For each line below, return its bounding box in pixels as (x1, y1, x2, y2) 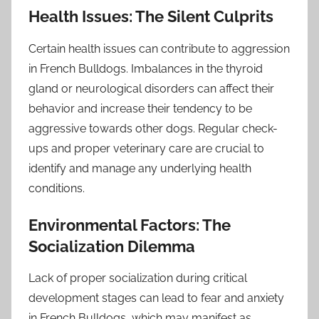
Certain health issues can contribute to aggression (28, 41, 290, 56)
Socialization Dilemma (28, 236, 195, 256)
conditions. (28, 181, 85, 195)
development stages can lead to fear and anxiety (28, 291, 284, 305)
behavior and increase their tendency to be (28, 101, 252, 115)
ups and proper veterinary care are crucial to (28, 141, 264, 155)
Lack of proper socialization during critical (28, 271, 247, 286)
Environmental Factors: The (28, 215, 231, 234)
